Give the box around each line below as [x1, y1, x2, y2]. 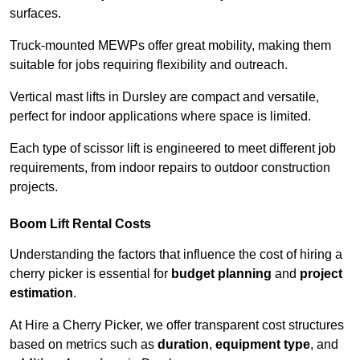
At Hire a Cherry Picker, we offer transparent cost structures [10, 318, 344, 333]
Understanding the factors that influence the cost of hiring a [10, 247, 342, 262]
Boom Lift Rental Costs [10, 217, 151, 231]
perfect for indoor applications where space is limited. [10, 109, 311, 124]
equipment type [215, 337, 310, 352]
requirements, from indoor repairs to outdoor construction [10, 161, 330, 175]
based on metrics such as [10, 337, 157, 352]
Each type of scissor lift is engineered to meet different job [10, 141, 336, 156]
